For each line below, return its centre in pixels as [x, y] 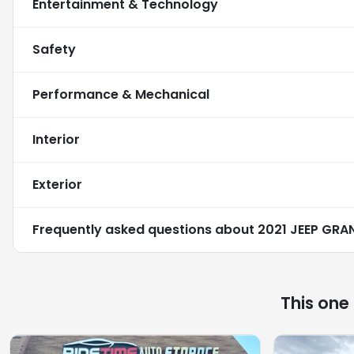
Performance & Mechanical [121, 95]
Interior [56, 140]
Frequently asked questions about [145, 230]
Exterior [57, 185]
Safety [54, 50]
